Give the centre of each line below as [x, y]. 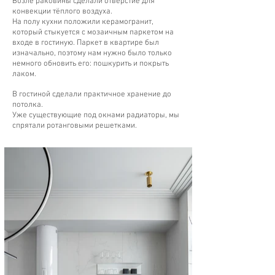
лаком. [24, 74]
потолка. [28, 105]
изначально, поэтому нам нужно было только [92, 53]
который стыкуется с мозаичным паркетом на [93, 33]
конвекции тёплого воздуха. [62, 12]
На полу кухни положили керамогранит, [83, 22]
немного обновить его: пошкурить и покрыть [91, 64]
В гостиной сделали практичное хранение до [92, 95]
